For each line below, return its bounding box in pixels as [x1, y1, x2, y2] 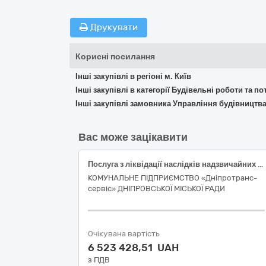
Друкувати [88, 22, 138, 33]
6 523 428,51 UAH [88, 242, 179, 254]
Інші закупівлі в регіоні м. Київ [75, 72, 191, 81]
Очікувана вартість [88, 229, 160, 238]
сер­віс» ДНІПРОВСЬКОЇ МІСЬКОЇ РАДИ [88, 184, 225, 193]
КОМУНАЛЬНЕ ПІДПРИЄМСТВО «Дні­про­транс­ [88, 173, 257, 182]
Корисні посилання [75, 52, 155, 62]
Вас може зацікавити [78, 131, 188, 144]
